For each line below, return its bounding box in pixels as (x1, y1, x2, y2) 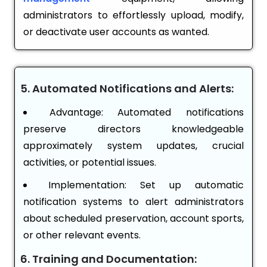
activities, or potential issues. (23, 156, 156, 170)
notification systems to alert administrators (23, 195, 244, 209)
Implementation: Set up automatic (48, 178, 244, 193)
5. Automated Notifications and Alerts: (20, 81, 234, 97)
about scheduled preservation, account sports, (23, 212, 244, 226)
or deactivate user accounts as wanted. (23, 25, 209, 39)
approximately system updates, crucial (23, 139, 244, 153)
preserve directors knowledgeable (23, 122, 244, 136)
